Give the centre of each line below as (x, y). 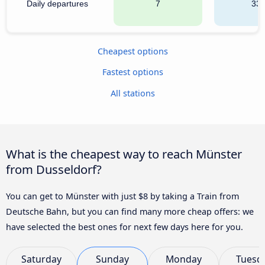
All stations (132, 93)
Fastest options (132, 72)
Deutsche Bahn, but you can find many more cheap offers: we (130, 211)
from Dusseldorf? (54, 169)
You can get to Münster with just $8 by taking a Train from (122, 196)
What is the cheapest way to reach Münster (124, 153)
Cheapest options (132, 51)
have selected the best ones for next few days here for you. (125, 227)
